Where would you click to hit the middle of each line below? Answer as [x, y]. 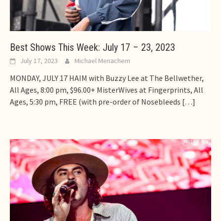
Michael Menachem [102, 61]
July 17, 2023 [39, 61]
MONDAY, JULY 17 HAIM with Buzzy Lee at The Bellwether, [107, 78]
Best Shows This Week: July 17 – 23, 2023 [92, 48]
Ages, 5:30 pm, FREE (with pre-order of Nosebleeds [95, 102]
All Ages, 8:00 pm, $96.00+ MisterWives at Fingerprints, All [107, 90]
